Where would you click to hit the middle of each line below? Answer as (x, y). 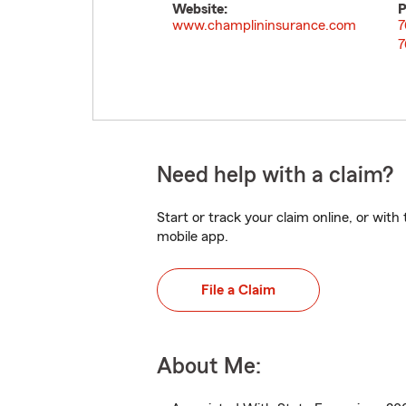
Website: (200, 9)
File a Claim (238, 290)
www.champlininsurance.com (264, 25)
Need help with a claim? (275, 175)
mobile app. (193, 237)
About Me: (209, 367)
